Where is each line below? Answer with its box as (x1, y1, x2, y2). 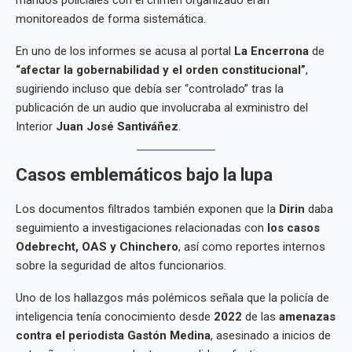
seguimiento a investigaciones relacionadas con (16, 221, 267, 236)
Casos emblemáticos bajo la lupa (16, 165, 273, 185)
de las (242, 310, 279, 324)
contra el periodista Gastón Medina (16, 328, 211, 343)
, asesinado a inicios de (211, 328, 331, 343)
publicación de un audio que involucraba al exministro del (16, 101, 308, 115)
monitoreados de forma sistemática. (16, 12, 206, 27)
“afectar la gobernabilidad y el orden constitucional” (16, 63, 306, 78)
